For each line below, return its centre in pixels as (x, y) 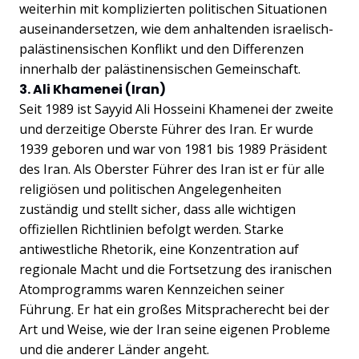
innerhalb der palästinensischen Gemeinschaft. (160, 69)
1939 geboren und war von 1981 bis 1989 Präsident (173, 149)
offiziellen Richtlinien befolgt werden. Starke (151, 229)
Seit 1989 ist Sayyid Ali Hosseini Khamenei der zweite (176, 109)
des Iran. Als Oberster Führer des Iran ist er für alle (172, 169)
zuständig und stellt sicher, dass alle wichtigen (157, 209)
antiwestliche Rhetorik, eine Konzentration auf (159, 249)
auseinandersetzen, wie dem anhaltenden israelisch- (176, 28)
